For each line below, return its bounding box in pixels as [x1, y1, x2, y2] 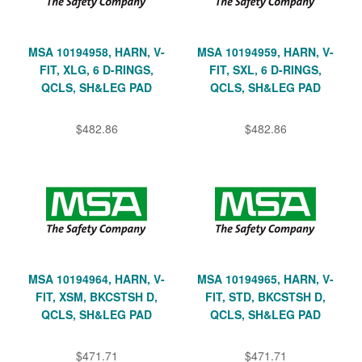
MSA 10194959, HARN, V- [197, 43, 334, 60]
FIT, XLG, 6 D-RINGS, [40, 61, 154, 78]
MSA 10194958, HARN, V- [28, 43, 165, 60]
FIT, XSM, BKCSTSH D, [36, 288, 158, 305]
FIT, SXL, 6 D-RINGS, [209, 61, 322, 78]
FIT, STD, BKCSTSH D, [205, 288, 326, 305]
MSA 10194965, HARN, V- [197, 270, 334, 287]
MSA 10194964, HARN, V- [28, 270, 165, 287]
